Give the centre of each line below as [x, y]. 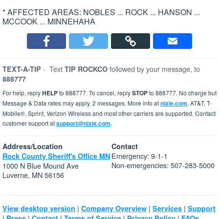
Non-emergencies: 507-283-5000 [163, 165]
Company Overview [114, 208]
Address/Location [33, 146]
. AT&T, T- [199, 103]
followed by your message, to [155, 69]
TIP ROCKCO [87, 69]
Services [167, 208]
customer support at [29, 123]
